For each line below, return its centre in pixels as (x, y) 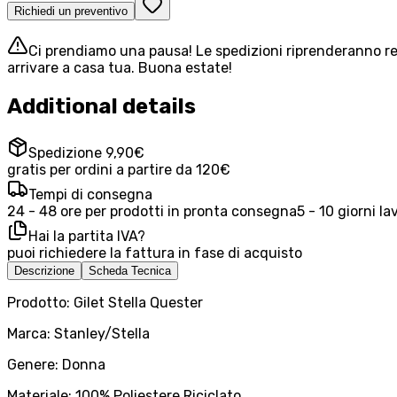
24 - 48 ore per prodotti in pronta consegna (152, 211)
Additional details (101, 107)
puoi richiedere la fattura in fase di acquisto (155, 253)
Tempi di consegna (90, 194)
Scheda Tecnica (130, 270)
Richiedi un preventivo (71, 12)
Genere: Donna (56, 364)
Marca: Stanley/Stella (78, 333)
